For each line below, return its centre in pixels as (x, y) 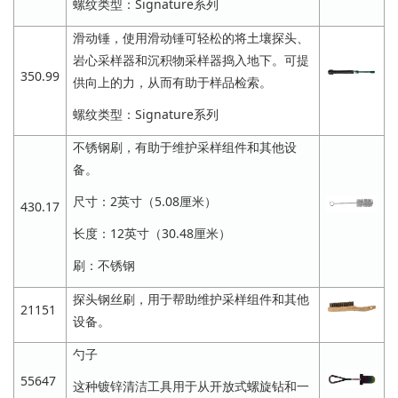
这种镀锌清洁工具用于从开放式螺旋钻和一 (191, 386)
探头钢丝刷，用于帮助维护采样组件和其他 (191, 298)
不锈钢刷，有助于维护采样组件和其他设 (185, 147)
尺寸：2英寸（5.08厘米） (145, 201)
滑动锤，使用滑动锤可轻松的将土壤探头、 (191, 37)
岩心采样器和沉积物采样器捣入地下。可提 (191, 60)
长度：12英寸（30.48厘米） (152, 234)
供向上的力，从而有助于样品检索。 (172, 82)
